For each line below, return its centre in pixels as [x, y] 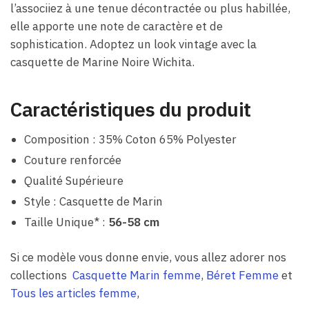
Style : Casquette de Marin [93, 202]
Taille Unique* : [65, 222]
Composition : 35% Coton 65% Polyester [130, 140]
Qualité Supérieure [74, 181]
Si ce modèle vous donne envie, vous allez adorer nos [148, 258]
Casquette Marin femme [137, 276]
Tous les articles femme [73, 293]
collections [41, 276]
